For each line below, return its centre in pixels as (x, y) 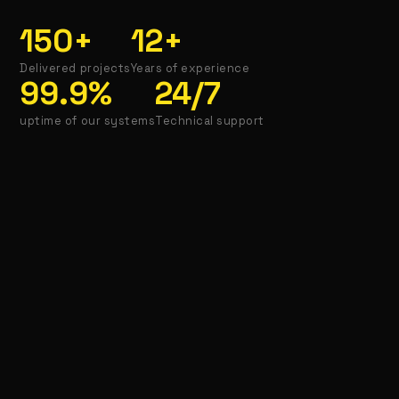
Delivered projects (75, 69)
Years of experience (190, 69)
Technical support (210, 121)
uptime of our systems (88, 121)
